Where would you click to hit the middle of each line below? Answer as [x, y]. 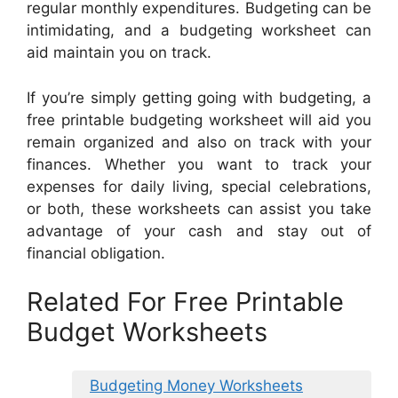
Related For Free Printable [185, 302]
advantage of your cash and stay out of [199, 231]
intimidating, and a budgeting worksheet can [199, 31]
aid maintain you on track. [119, 53]
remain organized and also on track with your [199, 142]
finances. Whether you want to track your [199, 164]
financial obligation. [96, 253]
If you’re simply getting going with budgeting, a [199, 97]
